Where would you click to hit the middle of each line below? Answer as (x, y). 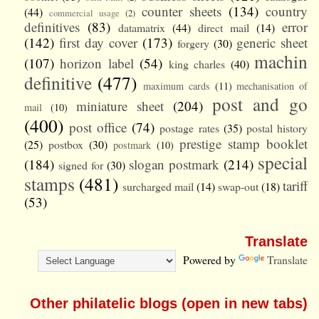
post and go (260, 104)
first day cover (98, 42)
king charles (197, 63)
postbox (66, 144)
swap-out (239, 186)
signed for (80, 164)
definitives (52, 26)
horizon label (97, 63)
